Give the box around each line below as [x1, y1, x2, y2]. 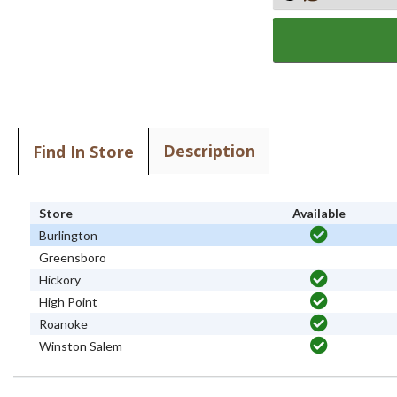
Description [163, 140, 256, 161]
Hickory [39, 272, 82, 288]
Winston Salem [39, 339, 123, 354]
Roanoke [39, 316, 89, 332]
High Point [39, 294, 98, 310]
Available [292, 206, 346, 222]
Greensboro [39, 250, 107, 266]
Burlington [39, 228, 98, 244]
